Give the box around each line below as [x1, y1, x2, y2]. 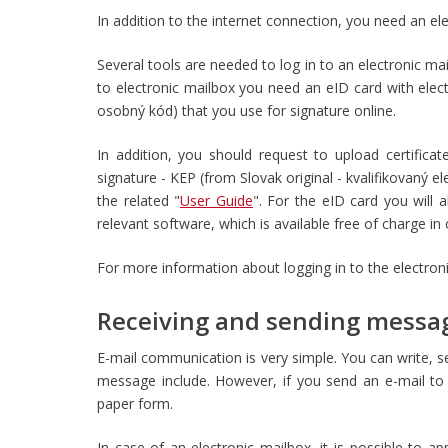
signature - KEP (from [97, 168, 241, 187]
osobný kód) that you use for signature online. [97, 101, 396, 120]
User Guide [180, 191, 253, 210]
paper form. [97, 394, 173, 413]
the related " [97, 191, 181, 210]
